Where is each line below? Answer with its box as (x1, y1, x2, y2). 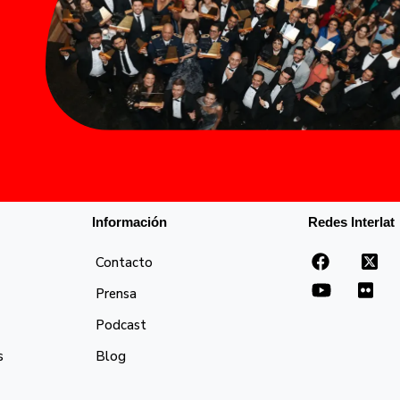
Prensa (96, 284, 137, 303)
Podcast (96, 315, 147, 334)
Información (92, 213, 168, 229)
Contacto (96, 253, 154, 271)
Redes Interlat (307, 213, 395, 229)
